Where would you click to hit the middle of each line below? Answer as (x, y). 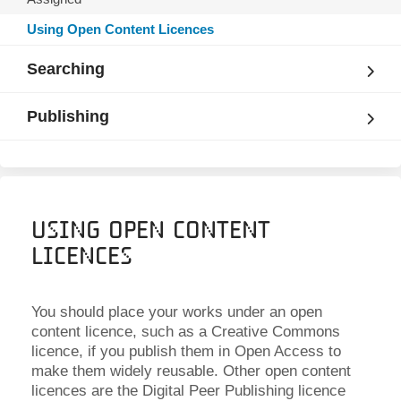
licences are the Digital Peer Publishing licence (188, 391)
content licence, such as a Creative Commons (186, 332)
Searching (66, 69)
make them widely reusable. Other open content (191, 371)
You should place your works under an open (177, 312)
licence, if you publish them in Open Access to (186, 351)
